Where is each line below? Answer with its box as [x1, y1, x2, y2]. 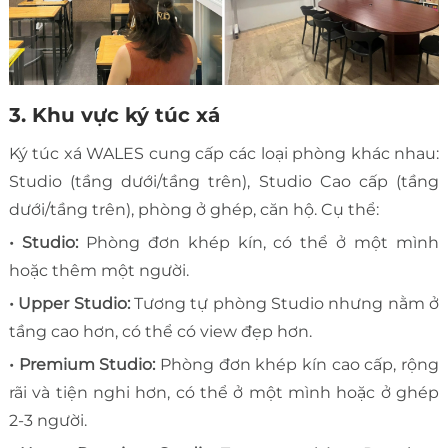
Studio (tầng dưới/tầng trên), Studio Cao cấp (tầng [8, 172, 440, 192]
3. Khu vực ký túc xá [8, 103, 220, 128]
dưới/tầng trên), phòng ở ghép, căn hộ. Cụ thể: [8, 200, 383, 220]
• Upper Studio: [8, 294, 134, 314]
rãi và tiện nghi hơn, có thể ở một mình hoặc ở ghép [8, 383, 440, 403]
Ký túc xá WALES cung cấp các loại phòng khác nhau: [8, 144, 440, 164]
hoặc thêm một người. [8, 261, 189, 281]
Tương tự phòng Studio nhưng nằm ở [133, 294, 440, 314]
